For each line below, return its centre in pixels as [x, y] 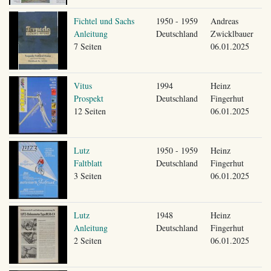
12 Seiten [90, 111]
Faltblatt [88, 163]
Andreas [224, 21]
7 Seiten [87, 46]
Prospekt [88, 98]
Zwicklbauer [232, 33]
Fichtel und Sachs [104, 21]
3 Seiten [87, 175]
